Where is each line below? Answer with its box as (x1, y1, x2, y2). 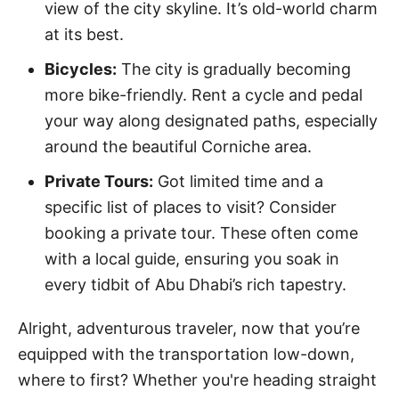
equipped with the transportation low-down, (18, 344, 354, 363)
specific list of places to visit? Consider (45, 197, 337, 216)
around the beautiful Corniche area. (45, 136, 312, 156)
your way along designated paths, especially (45, 110, 378, 130)
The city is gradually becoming (117, 59, 351, 78)
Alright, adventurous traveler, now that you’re (18, 318, 360, 338)
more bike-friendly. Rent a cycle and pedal (45, 85, 362, 104)
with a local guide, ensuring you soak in (45, 248, 339, 268)
